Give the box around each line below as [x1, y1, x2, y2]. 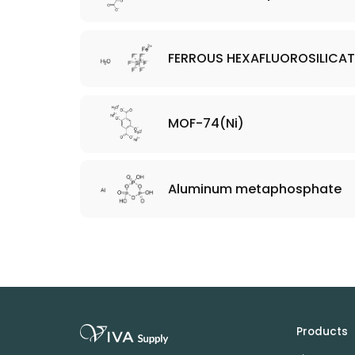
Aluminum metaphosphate [168, 179, 342, 198]
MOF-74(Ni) [168, 114, 245, 133]
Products [296, 323, 348, 339]
